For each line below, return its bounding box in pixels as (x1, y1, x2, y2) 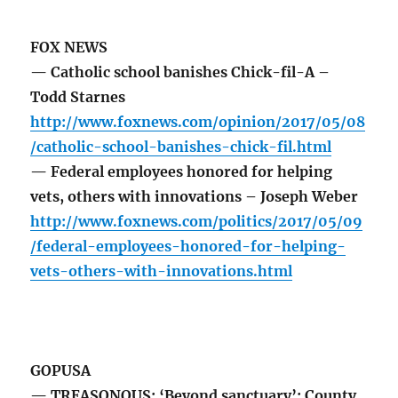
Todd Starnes (30, 88, 126, 107)
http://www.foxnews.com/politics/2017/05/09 (30, 212, 363, 231)
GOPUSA (30, 362, 92, 380)
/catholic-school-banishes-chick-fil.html (30, 138, 332, 156)
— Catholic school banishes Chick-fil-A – (30, 63, 330, 82)
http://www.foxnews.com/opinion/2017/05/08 (30, 113, 366, 131)
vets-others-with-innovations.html (30, 262, 293, 281)
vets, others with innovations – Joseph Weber (30, 187, 359, 206)
